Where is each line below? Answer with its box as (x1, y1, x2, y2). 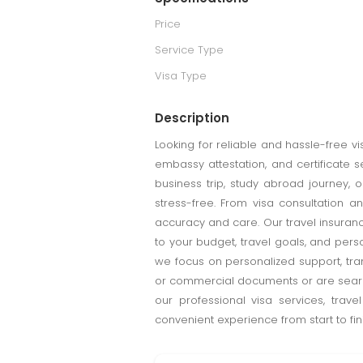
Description (155, 109, 229, 126)
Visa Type (155, 68, 207, 83)
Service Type (155, 42, 224, 58)
